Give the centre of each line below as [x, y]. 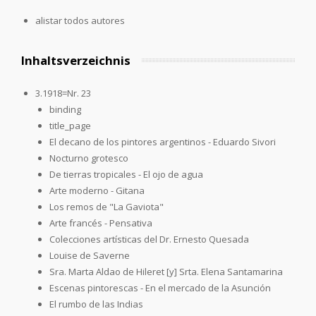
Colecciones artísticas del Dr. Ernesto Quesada [149, 239]
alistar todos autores [80, 20]
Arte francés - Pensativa [101, 223]
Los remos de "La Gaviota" [107, 206]
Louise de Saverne [90, 255]
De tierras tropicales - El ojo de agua [126, 174]
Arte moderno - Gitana [97, 190]
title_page [70, 125]
